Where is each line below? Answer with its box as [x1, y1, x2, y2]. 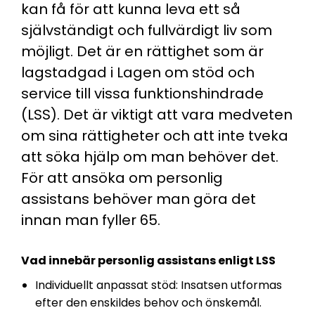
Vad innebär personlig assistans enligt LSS [21, 252, 276, 269]
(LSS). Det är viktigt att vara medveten [21, 105, 292, 124]
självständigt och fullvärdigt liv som [21, 20, 272, 40]
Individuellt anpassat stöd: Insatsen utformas [35, 277, 282, 293]
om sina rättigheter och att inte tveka [21, 126, 288, 146]
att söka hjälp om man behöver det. [21, 147, 278, 167]
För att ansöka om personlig [21, 168, 223, 188]
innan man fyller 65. [21, 210, 160, 230]
